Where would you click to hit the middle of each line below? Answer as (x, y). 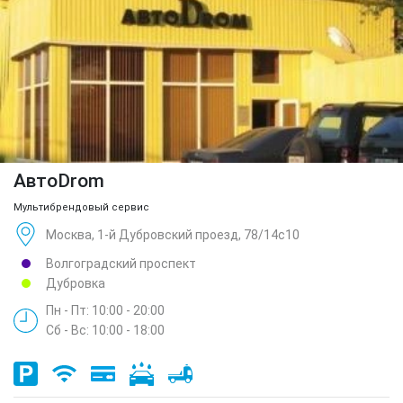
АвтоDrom (59, 181)
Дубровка (76, 284)
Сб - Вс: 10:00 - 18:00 (105, 331)
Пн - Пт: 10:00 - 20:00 (105, 311)
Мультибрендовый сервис (81, 208)
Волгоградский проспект (121, 264)
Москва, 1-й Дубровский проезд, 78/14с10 (173, 234)
